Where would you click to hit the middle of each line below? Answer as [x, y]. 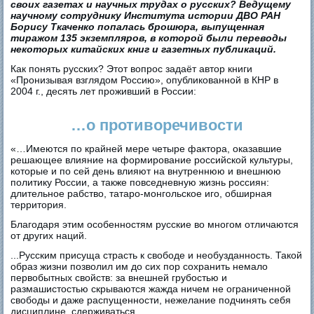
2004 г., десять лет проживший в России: [104, 91]
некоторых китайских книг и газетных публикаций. [144, 49]
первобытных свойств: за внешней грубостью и [119, 277]
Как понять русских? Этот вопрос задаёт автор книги [132, 68]
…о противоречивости [157, 125]
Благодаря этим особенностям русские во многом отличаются [155, 224]
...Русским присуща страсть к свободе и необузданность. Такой [157, 255]
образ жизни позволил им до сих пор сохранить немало [139, 266]
